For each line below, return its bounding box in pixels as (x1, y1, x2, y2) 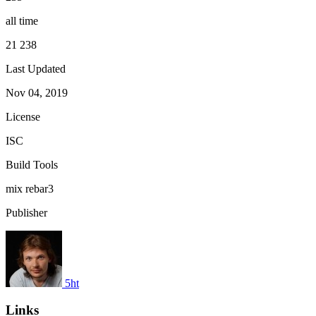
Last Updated (6, 62, 66, 75)
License (6, 110, 40, 123)
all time (6, 14, 38, 27)
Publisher (6, 206, 47, 219)
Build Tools (6, 158, 58, 171)
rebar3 (25, 182, 54, 195)
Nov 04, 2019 (6, 86, 68, 99)
